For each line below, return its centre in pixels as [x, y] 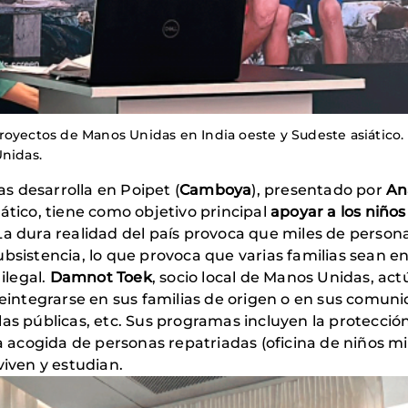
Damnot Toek [101, 278]
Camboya [216, 190]
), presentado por [319, 190]
